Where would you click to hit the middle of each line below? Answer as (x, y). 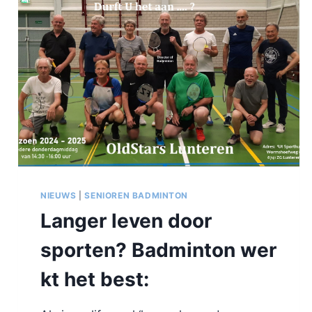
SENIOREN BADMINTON (136, 196)
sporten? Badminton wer (158, 250)
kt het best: (95, 280)
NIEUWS (58, 196)
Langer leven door (126, 221)
